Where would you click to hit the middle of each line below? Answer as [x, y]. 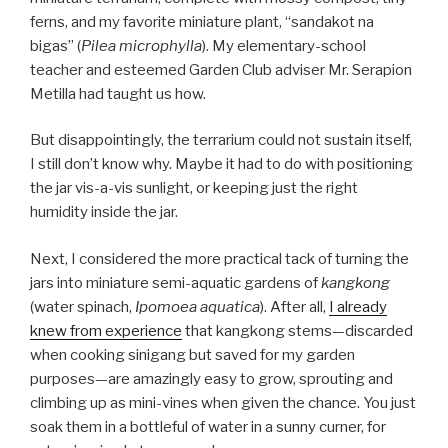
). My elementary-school [284, 45]
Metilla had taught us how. [118, 93]
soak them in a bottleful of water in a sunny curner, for [208, 426]
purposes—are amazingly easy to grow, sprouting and [211, 378]
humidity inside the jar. [104, 212]
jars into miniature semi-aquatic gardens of [175, 282]
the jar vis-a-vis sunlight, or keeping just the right [194, 188]
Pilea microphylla [141, 45]
